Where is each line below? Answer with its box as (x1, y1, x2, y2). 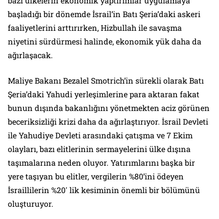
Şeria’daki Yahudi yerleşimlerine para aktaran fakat (8, 88, 199, 99)
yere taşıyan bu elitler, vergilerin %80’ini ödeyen (8, 171, 184, 181)
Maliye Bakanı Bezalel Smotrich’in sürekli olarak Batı (8, 75, 204, 86)
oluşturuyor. (8, 198, 55, 209)
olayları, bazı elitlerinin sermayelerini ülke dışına (8, 143, 191, 154)
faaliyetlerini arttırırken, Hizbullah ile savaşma (8, 22, 182, 33)
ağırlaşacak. (8, 49, 53, 60)
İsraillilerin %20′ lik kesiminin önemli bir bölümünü (8, 184, 200, 195)
